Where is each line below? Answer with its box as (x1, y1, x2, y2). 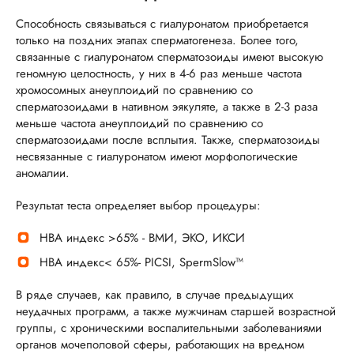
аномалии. (16, 164, 70, 182)
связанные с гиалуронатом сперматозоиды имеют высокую (16, 48, 323, 66)
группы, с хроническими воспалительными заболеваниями (16, 319, 322, 337)
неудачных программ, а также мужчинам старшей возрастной (16, 303, 336, 320)
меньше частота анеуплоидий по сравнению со (16, 115, 263, 132)
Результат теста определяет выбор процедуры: (16, 197, 261, 214)
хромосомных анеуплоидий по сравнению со (16, 81, 253, 99)
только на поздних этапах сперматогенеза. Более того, (16, 32, 299, 49)
